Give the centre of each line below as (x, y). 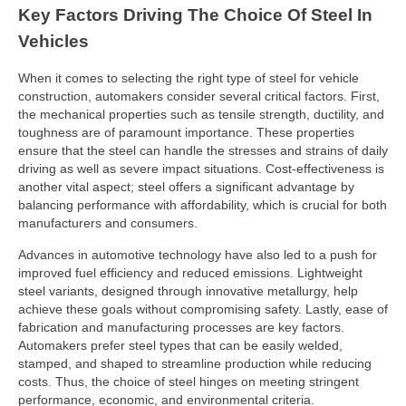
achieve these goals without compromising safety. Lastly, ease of (203, 309)
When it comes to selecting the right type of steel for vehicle (188, 78)
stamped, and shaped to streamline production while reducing (195, 363)
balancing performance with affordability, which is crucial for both (203, 205)
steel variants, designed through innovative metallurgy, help (188, 290)
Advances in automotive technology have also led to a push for (198, 254)
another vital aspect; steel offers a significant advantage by (186, 187)
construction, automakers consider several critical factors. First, (199, 97)
